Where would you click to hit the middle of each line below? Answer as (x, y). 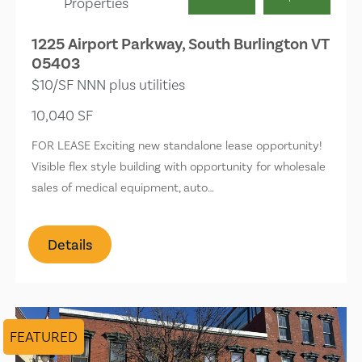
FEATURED (44, 336)
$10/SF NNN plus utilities (109, 84)
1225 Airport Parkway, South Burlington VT (181, 44)
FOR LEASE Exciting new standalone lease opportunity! (177, 145)
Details (70, 244)
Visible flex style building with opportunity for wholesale (179, 166)
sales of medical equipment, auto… (123, 187)
